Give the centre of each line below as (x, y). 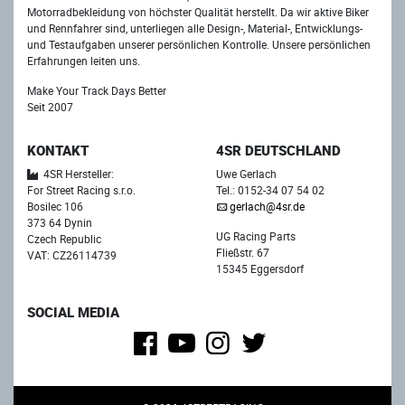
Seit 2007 (50, 107)
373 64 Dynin (60, 222)
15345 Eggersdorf (260, 268)
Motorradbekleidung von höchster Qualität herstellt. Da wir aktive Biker (198, 12)
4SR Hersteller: (77, 173)
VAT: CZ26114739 (72, 254)
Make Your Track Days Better (97, 91)
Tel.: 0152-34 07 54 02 (270, 189)
